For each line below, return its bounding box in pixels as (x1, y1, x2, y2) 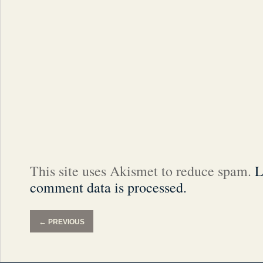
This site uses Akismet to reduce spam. (30, 161, 255, 180)
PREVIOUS (46, 218, 85, 226)
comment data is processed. (30, 178, 187, 197)
